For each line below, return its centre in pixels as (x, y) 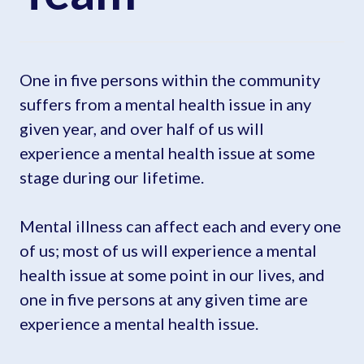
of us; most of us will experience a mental (168, 250)
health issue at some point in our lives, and (172, 274)
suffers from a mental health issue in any (165, 104)
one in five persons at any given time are (164, 299)
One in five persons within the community (170, 79)
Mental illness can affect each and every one (180, 225)
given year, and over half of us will (142, 128)
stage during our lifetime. (112, 177)
